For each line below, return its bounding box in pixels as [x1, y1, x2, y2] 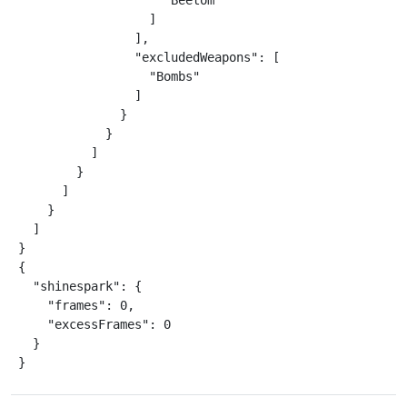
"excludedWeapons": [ [18, 50, 280, 65]
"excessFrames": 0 [18, 317, 171, 332]
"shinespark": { [18, 279, 142, 293]
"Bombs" [18, 69, 200, 84]
